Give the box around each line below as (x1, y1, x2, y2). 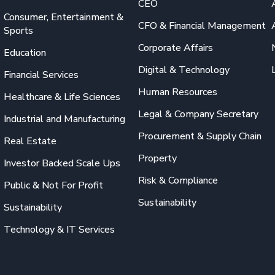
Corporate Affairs (137, 41, 213, 55)
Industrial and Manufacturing (4, 112, 126, 126)
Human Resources (137, 85, 217, 99)
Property (137, 151, 177, 165)
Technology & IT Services (4, 222, 115, 236)
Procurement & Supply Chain (137, 129, 261, 143)
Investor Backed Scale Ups (4, 156, 121, 170)
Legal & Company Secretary (137, 107, 258, 121)
